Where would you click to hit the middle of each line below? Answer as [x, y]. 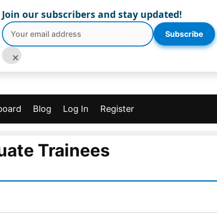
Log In [76, 109]
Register [117, 109]
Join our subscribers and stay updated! [92, 14]
